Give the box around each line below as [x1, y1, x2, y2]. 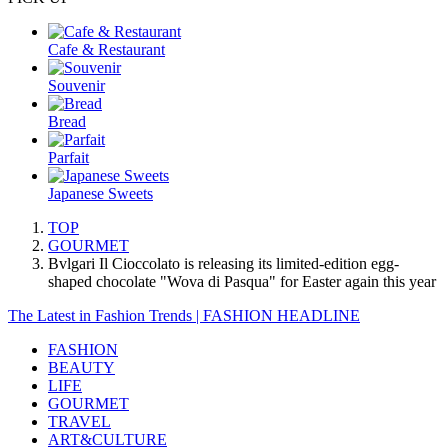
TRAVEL [48, 413, 111, 431]
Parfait [48, 149, 89, 167]
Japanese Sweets [48, 185, 153, 203]
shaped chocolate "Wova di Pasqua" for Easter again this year [48, 273, 436, 291]
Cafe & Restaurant [48, 41, 165, 59]
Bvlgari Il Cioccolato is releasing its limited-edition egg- [48, 255, 399, 273]
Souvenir [48, 77, 105, 95]
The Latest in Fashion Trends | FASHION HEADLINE [8, 307, 360, 325]
